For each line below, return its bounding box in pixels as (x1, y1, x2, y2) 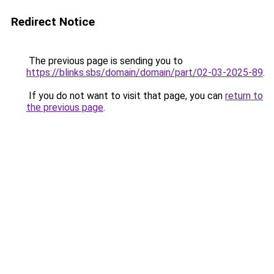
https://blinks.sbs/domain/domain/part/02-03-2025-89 (26, 67, 263, 78)
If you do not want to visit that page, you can (26, 90, 225, 102)
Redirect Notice (11, 15, 95, 29)
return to (225, 90, 263, 102)
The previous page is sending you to (26, 55, 183, 67)
